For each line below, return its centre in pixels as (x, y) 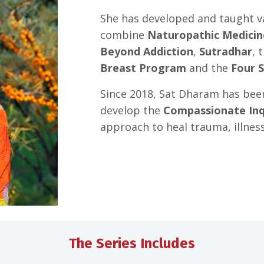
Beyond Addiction (147, 52)
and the (209, 68)
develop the (132, 110)
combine (124, 35)
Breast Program (143, 68)
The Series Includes (132, 244)
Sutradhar (226, 52)
